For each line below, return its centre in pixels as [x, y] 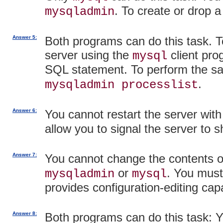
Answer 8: [25, 213]
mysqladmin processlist [121, 85]
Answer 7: [25, 154]
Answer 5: [25, 37]
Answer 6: [25, 110]
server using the [89, 55]
